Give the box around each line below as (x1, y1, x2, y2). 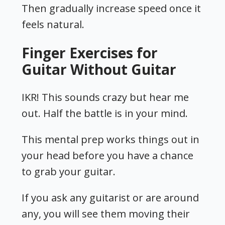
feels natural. (22, 18, 85, 32)
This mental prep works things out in (22, 132, 200, 146)
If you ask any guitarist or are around (22, 190, 199, 204)
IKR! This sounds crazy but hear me (22, 90, 189, 104)
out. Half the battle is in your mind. (22, 106, 188, 120)
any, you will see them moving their (22, 206, 190, 220)
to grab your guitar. (22, 164, 116, 178)
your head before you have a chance (22, 148, 194, 162)
